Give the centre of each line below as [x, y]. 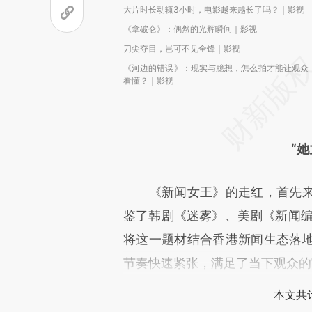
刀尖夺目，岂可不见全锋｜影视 [182, 48]
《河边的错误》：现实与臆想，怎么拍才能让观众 [216, 68]
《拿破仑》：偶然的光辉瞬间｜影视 [190, 29]
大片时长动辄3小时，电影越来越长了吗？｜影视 [214, 9]
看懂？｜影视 [148, 80]
